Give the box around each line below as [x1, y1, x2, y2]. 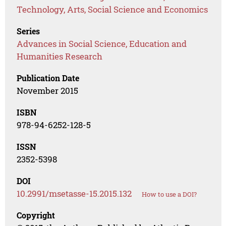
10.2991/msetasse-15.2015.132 [17, 188, 132, 200]
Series [17, 26, 40, 37]
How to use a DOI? [142, 190, 197, 199]
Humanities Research [17, 50, 103, 63]
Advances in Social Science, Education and [17, 38, 187, 50]
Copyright [17, 210, 55, 221]
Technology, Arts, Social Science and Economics [17, 4, 208, 16]
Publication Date [17, 73, 80, 84]
